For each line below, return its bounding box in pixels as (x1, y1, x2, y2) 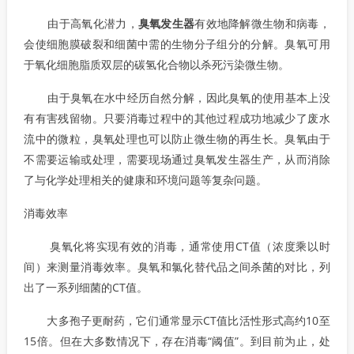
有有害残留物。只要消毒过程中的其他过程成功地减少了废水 (24, 111, 330, 126)
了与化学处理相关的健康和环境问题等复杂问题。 (24, 172, 268, 187)
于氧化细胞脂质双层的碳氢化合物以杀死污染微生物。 (24, 57, 290, 72)
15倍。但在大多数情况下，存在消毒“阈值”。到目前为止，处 (24, 333, 330, 348)
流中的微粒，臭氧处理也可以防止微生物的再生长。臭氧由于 (24, 131, 330, 146)
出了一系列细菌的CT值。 (24, 280, 149, 295)
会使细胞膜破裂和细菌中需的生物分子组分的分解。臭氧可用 (24, 36, 330, 51)
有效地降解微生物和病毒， (194, 16, 330, 31)
